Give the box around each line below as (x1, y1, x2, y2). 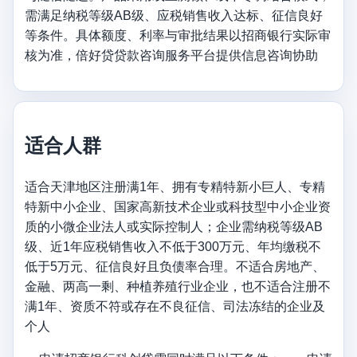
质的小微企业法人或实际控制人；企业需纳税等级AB (25, 219, 323, 233)
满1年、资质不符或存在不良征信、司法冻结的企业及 (25, 299, 325, 313)
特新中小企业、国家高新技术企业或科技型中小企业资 (25, 199, 331, 214)
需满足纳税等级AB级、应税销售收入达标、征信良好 (25, 8, 323, 22)
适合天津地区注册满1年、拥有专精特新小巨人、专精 (25, 179, 325, 194)
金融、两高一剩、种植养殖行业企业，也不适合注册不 (25, 279, 331, 293)
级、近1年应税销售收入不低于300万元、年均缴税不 (25, 239, 321, 253)
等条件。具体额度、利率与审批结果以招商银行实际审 (25, 28, 331, 42)
